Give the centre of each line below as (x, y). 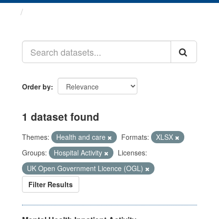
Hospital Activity (79, 153)
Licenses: (132, 153)
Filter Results (51, 184)
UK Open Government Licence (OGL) (86, 168)
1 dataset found (61, 116)
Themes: (36, 137)
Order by (36, 87)
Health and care (82, 137)
